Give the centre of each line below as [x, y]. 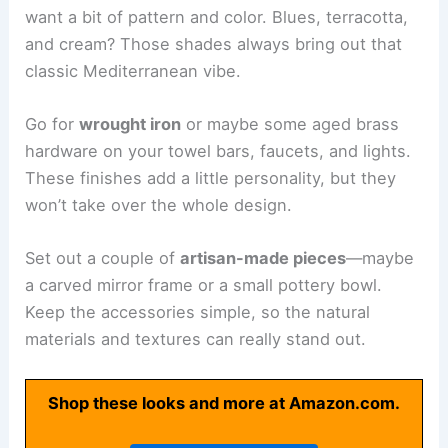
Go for [52, 123]
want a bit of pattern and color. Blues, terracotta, [217, 16]
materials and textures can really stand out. [196, 339]
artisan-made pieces [263, 258]
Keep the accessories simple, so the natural [198, 312]
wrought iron [130, 123]
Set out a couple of [103, 258]
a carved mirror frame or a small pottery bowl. [204, 285]
